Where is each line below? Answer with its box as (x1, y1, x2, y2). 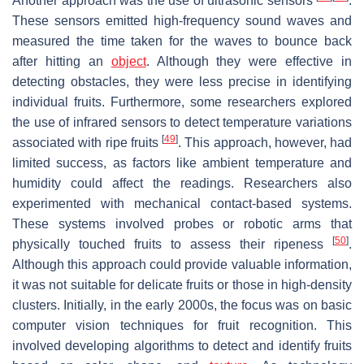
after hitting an (12, 54, 111, 68)
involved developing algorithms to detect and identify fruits (12, 338, 352, 353)
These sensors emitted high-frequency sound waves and (12, 13, 352, 28)
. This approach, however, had (178, 135, 352, 149)
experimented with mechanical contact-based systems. (12, 196, 352, 210)
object (110, 54, 146, 68)
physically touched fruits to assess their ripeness (12, 236, 332, 251)
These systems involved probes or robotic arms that (12, 216, 352, 231)
